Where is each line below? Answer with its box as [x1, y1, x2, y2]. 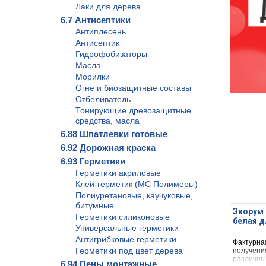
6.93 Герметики [61, 156, 125, 166]
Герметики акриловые [75, 168, 161, 178]
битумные [75, 201, 114, 210]
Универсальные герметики [75, 223, 179, 233]
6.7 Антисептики [61, 15, 131, 25]
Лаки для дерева [75, 2, 141, 11]
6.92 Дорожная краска [61, 142, 156, 153]
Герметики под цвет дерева [75, 246, 183, 255]
